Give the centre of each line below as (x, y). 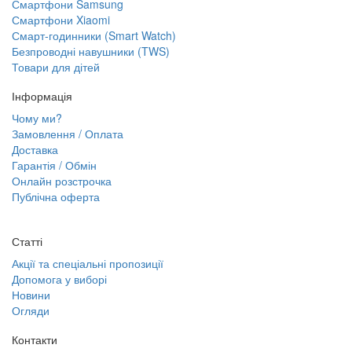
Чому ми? (37, 118)
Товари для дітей (56, 67)
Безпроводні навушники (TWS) (91, 51)
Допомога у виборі (59, 279)
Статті (27, 242)
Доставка (35, 150)
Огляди (31, 311)
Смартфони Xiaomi (61, 20)
